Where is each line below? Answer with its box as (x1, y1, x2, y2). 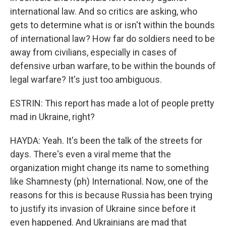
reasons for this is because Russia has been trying (10, 190, 212, 200)
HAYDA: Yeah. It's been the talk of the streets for (10, 135, 202, 146)
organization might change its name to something (10, 162, 209, 173)
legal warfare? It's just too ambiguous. (10, 74, 162, 85)
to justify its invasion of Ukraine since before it (10, 203, 196, 214)
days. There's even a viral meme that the (10, 149, 171, 159)
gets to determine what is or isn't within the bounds (10, 20, 215, 30)
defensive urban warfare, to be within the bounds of (10, 61, 216, 71)
